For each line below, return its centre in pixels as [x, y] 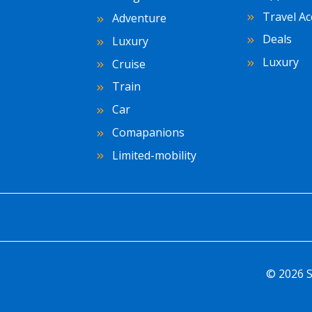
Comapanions [147, 132]
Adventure [138, 18]
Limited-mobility [153, 155]
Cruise [127, 64]
